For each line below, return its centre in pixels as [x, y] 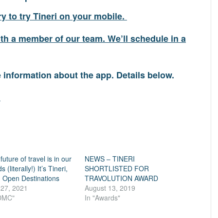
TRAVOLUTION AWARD [122, 178]
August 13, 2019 [110, 188]
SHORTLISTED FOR [117, 169]
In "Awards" [103, 198]
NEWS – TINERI [110, 159]
